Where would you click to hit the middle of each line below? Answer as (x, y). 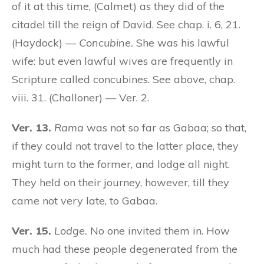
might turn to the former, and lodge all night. (121, 164)
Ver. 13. (32, 127)
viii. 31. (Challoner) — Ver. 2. (80, 97)
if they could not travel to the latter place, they (125, 146)
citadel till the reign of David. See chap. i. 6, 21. (126, 24)
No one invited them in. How (159, 230)
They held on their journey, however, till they (121, 182)
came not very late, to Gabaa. (85, 200)
